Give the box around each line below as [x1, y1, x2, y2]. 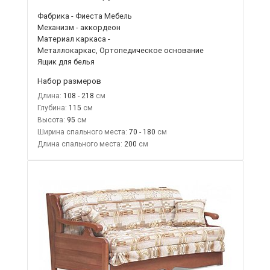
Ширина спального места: [37, 127, 127, 136]
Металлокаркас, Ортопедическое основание [37, 45, 204, 55]
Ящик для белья [37, 57, 95, 66]
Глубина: [37, 103, 67, 112]
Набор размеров [37, 75, 101, 86]
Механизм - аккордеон [37, 22, 121, 32]
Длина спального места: [37, 139, 122, 148]
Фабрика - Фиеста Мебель [37, 11, 132, 20]
